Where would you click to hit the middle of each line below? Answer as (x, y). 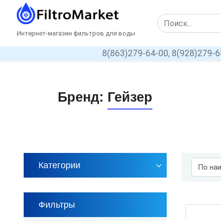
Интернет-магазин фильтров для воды (76, 33)
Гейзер (130, 97)
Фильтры (57, 205)
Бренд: (83, 97)
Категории (59, 165)
